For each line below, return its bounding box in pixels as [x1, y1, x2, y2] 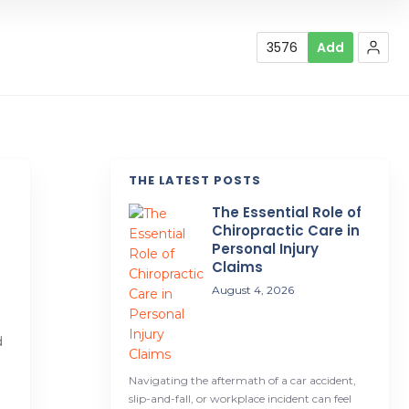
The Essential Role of [211, 203, 362, 222]
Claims [211, 257, 263, 277]
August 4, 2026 [211, 283, 294, 297]
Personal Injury [211, 239, 319, 258]
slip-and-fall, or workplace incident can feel [128, 392, 351, 405]
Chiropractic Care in [211, 221, 360, 240]
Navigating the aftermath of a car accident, [128, 373, 356, 387]
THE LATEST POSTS [128, 172, 262, 189]
